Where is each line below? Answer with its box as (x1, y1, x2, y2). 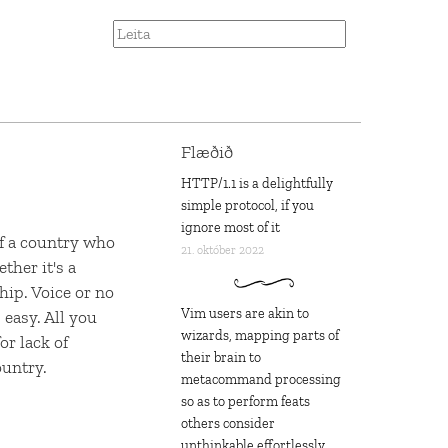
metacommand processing (181, 371, 341, 389)
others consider (181, 415, 275, 433)
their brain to (181, 349, 261, 367)
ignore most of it (181, 219, 280, 237)
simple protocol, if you (181, 197, 314, 215)
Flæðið (181, 141, 233, 164)
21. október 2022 (181, 243, 264, 258)
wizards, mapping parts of (181, 327, 339, 345)
